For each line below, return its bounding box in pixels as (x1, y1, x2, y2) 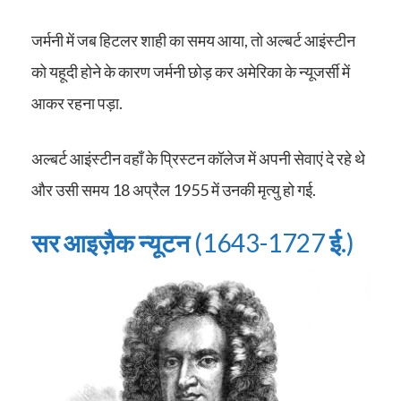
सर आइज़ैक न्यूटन (31, 227, 190, 258)
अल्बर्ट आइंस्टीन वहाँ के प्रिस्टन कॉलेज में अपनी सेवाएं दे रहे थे (31, 149, 365, 168)
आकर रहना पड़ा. (31, 93, 123, 113)
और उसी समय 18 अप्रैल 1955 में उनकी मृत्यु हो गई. (31, 180, 316, 200)
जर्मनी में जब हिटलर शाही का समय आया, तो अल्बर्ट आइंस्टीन (31, 30, 355, 50)
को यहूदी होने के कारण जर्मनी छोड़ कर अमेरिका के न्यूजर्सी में (31, 62, 350, 81)
